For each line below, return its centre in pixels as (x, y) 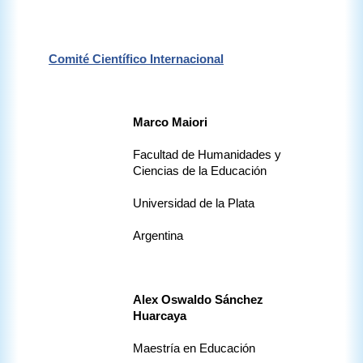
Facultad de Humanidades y (207, 155)
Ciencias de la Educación (200, 171)
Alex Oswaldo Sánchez (198, 300)
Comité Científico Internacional (136, 60)
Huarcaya (160, 316)
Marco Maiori (172, 123)
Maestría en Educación (194, 349)
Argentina (158, 236)
